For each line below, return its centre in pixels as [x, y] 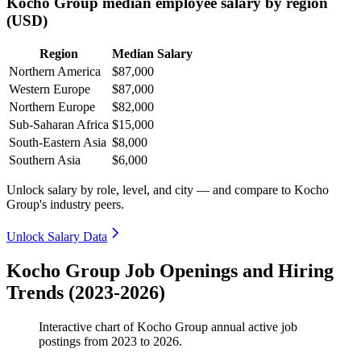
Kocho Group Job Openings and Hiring [170, 271]
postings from [75, 342]
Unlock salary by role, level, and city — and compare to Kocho [168, 190]
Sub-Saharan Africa [59, 125]
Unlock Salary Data [57, 237]
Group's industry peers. [65, 205]
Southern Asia [45, 160]
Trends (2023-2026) [86, 293]
